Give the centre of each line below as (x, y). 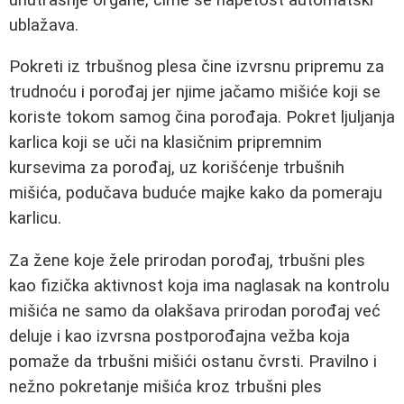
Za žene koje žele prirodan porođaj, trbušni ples (187, 260)
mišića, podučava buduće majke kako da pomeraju (196, 193)
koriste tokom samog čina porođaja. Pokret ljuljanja (202, 118)
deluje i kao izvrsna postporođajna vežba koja (179, 336)
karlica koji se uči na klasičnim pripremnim (165, 143)
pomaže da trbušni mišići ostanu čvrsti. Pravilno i (193, 361)
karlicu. (35, 219)
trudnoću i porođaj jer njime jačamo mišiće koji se (195, 92)
